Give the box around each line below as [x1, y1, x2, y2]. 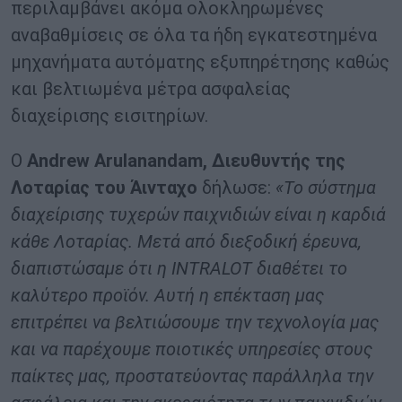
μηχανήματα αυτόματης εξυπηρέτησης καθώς [11, 50, 389, 73]
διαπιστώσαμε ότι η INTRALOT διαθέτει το [11, 257, 347, 279]
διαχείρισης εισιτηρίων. [11, 104, 208, 127]
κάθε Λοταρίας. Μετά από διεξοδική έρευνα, [11, 230, 362, 252]
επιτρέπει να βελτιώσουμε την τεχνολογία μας [11, 310, 379, 333]
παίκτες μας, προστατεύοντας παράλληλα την [11, 364, 373, 387]
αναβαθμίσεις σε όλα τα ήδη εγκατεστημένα [11, 23, 377, 46]
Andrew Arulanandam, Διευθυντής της [27, 149, 345, 171]
